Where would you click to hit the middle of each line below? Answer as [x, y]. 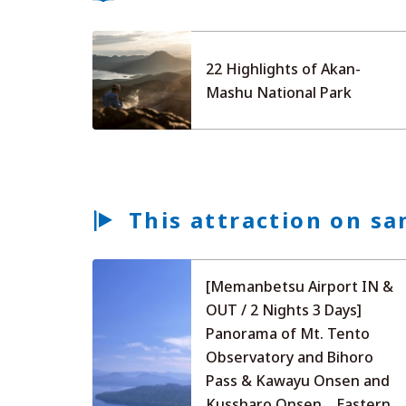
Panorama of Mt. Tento [288, 334]
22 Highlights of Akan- [284, 68]
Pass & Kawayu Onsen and [298, 381]
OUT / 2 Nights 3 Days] [284, 310]
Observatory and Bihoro [290, 358]
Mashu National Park [279, 92]
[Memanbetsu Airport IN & [300, 287]
